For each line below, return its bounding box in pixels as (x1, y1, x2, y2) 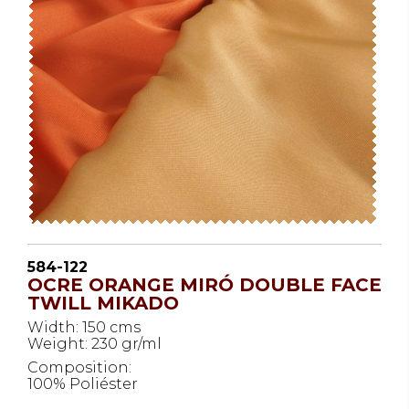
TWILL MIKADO (27, 292, 179, 314)
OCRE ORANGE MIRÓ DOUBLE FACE (27, 274, 382, 296)
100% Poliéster (27, 375, 138, 393)
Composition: (27, 359, 131, 376)
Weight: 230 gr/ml (27, 335, 162, 352)
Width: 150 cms (27, 319, 141, 336)
